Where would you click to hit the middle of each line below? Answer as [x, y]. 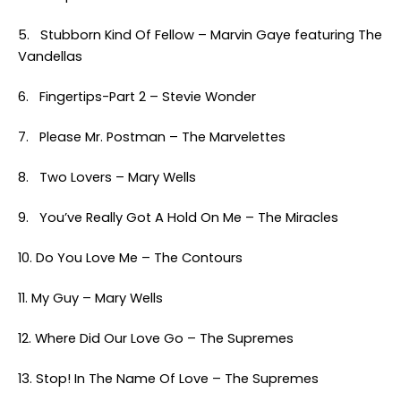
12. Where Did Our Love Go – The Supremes [156, 338]
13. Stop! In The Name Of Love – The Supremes [168, 379]
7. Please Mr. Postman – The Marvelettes [152, 137]
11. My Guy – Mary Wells [90, 298]
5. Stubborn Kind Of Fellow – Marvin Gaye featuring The [200, 35]
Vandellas [50, 56]
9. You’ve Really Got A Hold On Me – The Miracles [178, 218]
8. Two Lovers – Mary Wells [107, 177]
